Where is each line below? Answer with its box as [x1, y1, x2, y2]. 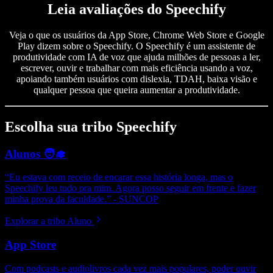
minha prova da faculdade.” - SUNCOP [5, 194, 158, 205]
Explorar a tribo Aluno [5, 216, 91, 227]
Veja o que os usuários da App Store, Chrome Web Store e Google [9, 29, 264, 40]
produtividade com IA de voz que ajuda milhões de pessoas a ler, [12, 51, 261, 62]
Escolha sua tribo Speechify [5, 118, 177, 135]
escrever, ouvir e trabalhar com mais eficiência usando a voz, [20, 62, 253, 73]
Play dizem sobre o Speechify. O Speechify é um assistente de [18, 40, 255, 51]
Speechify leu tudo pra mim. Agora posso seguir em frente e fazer [5, 183, 256, 194]
